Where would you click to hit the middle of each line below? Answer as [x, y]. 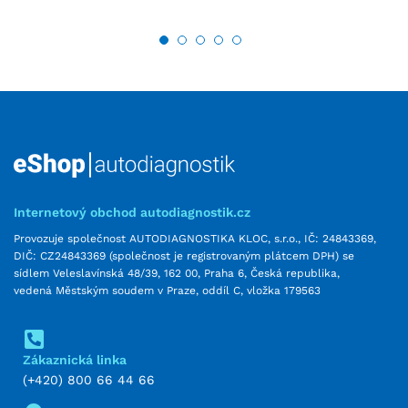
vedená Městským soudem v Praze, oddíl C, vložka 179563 [167, 291]
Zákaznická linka [75, 359]
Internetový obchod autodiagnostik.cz [132, 213]
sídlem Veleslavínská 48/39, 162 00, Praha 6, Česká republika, [177, 274]
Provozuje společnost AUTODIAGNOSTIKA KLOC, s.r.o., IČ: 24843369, [195, 239]
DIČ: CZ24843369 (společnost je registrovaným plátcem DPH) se [184, 256]
